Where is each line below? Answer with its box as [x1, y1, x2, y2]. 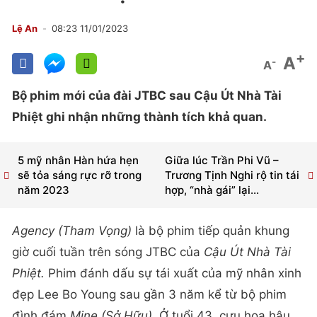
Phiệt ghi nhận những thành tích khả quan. [12, 110, 267, 124]
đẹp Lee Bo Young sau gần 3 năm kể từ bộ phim [12, 287, 287, 302]
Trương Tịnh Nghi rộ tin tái [164, 168, 299, 183]
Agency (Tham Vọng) [12, 224, 132, 238]
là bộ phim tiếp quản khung [132, 224, 289, 238]
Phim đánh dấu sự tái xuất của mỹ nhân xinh [45, 266, 301, 281]
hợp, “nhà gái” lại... [164, 183, 259, 197]
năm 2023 [18, 183, 69, 197]
